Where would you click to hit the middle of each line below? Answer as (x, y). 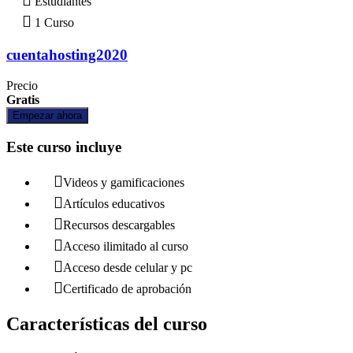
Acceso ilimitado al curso (126, 247)
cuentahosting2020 (67, 55)
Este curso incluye (64, 147)
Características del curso (107, 324)
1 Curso (53, 23)
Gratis (23, 99)
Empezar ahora (47, 115)
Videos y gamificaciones (124, 183)
